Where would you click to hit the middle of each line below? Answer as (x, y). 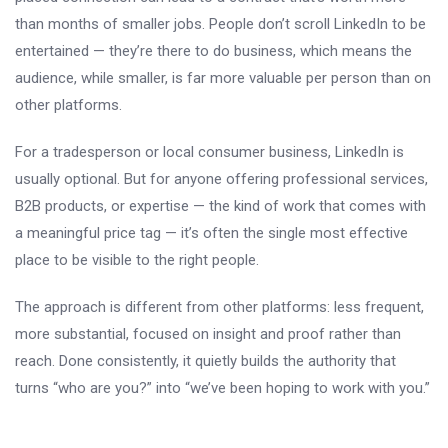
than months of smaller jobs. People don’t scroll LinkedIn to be (220, 23)
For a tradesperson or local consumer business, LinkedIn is (209, 151)
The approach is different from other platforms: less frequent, (219, 306)
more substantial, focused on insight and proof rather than (208, 333)
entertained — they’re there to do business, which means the (213, 50)
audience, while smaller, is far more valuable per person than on (223, 77)
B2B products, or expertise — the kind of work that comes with (220, 205)
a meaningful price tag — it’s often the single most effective (211, 232)
